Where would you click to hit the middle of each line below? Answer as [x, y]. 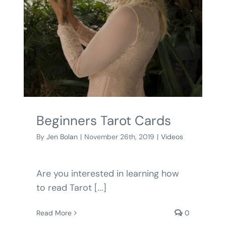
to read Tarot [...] [71, 187]
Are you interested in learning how [107, 173]
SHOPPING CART [47, 43]
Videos [172, 136]
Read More [54, 213]
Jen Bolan [62, 136]
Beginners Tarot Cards [103, 120]
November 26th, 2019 [119, 136]
